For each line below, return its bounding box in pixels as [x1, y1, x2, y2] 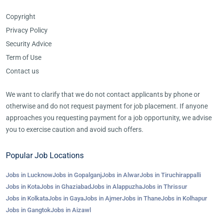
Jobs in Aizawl [51, 206, 91, 214]
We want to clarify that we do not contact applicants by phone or [6, 91, 200, 98]
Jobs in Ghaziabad [40, 183, 91, 190]
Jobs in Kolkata [6, 195, 48, 202]
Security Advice [6, 40, 52, 48]
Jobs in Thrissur [142, 183, 187, 190]
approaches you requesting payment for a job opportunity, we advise [6, 114, 212, 122]
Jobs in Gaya [48, 195, 84, 202]
